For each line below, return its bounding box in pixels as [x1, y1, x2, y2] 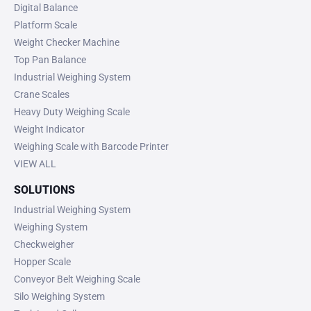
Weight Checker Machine [14, 36, 119, 48]
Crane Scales [14, 88, 69, 100]
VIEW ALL [14, 158, 56, 169]
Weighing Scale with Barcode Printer [14, 140, 169, 152]
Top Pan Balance [14, 53, 86, 65]
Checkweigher [14, 238, 74, 250]
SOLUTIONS [14, 183, 75, 196]
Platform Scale [14, 19, 77, 31]
